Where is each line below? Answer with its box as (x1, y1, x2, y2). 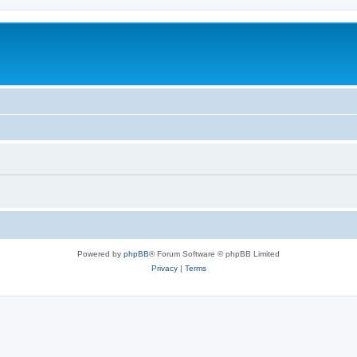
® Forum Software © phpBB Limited (149, 249, 280, 258)
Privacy (151, 263, 178, 273)
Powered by (77, 249, 124, 258)
